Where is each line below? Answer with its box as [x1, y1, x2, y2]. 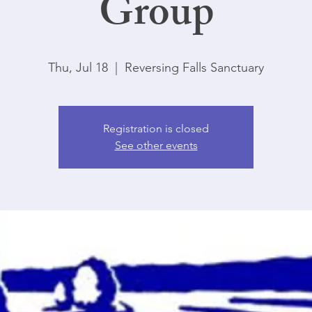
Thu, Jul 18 [48, 60, 108, 75]
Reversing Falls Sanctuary [125, 60, 264, 75]
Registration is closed [103, 122, 209, 135]
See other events [114, 139, 198, 152]
